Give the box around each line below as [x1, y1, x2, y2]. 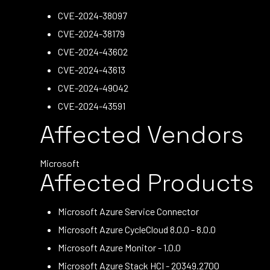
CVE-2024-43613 [58, 64, 125, 75]
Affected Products [40, 168, 254, 198]
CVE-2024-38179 [58, 28, 125, 39]
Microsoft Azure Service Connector [58, 206, 199, 217]
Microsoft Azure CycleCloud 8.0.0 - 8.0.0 [58, 224, 216, 235]
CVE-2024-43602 [58, 46, 128, 57]
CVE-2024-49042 [58, 82, 128, 93]
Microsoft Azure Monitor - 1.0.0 [58, 242, 181, 253]
